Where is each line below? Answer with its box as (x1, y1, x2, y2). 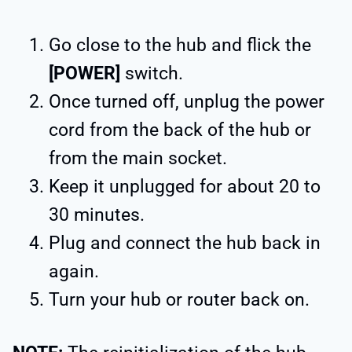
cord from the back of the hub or (49, 119, 311, 141)
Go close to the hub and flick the (49, 34, 311, 56)
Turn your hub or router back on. (49, 288, 310, 310)
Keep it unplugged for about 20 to (49, 175, 321, 197)
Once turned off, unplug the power (49, 90, 324, 112)
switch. (125, 62, 183, 84)
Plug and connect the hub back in (49, 232, 321, 254)
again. (49, 260, 99, 282)
